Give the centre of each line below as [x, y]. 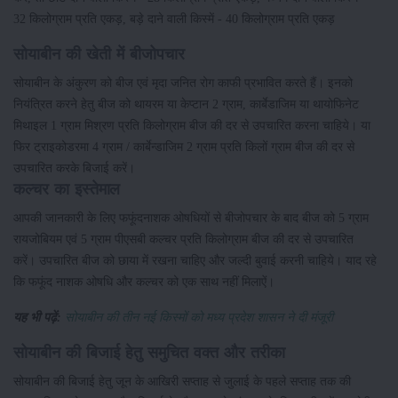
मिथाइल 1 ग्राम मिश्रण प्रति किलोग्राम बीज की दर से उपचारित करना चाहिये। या [192, 126]
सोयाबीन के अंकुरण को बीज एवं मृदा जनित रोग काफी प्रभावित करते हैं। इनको [183, 83]
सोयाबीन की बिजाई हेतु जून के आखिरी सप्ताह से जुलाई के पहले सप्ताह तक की [182, 382]
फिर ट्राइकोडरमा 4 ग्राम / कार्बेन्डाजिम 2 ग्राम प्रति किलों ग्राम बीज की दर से [184, 147]
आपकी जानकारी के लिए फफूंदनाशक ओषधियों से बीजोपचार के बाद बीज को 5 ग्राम [191, 218]
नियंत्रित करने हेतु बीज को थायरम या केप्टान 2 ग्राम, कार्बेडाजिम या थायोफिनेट [186, 104]
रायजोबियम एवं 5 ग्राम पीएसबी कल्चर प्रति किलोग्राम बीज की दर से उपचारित [183, 239]
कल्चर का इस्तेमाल [67, 190]
